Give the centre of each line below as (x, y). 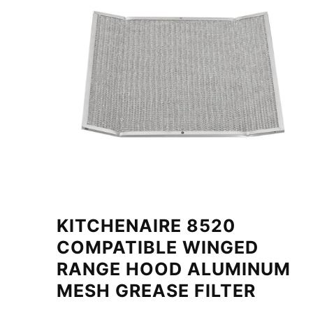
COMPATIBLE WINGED (157, 247)
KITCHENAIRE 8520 (146, 225)
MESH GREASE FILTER (156, 290)
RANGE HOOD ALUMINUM (173, 269)
